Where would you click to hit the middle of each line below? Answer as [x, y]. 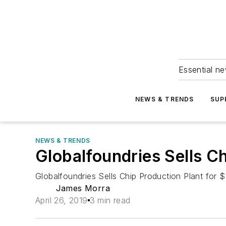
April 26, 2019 [62, 200]
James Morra [83, 188]
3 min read [110, 200]
